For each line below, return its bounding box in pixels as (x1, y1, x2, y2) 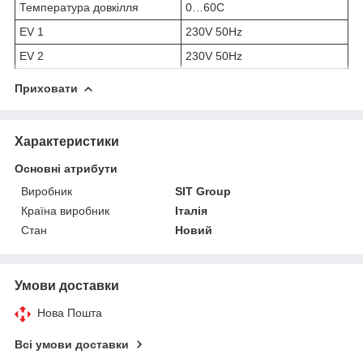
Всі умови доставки (15, 337, 129, 351)
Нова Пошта (37, 305, 102, 319)
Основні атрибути (15, 161, 117, 175)
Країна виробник (21, 203, 109, 217)
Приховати (15, 81, 78, 95)
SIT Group (175, 184, 232, 198)
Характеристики (15, 134, 119, 148)
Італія (175, 203, 208, 217)
